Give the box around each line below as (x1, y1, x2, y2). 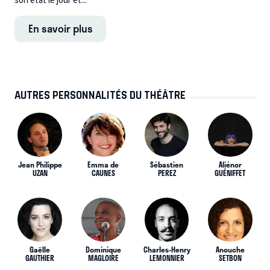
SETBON (218, 253, 242, 264)
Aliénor (218, 159, 242, 171)
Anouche (215, 244, 245, 256)
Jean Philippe (17, 159, 62, 171)
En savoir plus (28, 20, 93, 37)
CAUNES (91, 168, 115, 179)
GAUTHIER (25, 253, 54, 264)
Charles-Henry (143, 244, 190, 256)
